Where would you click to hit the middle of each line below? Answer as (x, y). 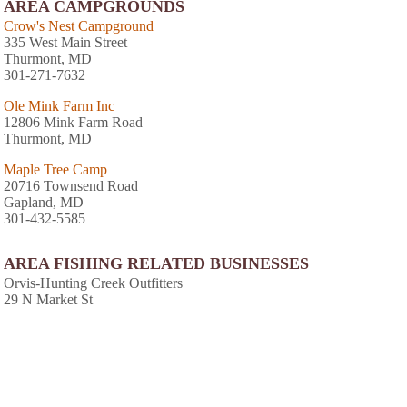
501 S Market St (50, 379)
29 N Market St (48, 299)
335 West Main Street (65, 42)
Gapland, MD (44, 202)
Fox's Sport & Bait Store (74, 362)
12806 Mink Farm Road (73, 122)
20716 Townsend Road (71, 185)
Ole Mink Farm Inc (59, 105)
